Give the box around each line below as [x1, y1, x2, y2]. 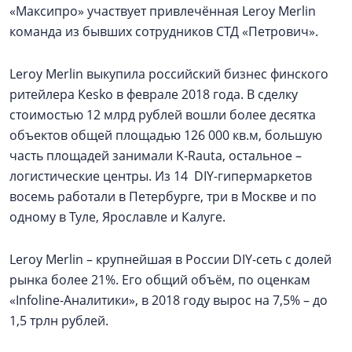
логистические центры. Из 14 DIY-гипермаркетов [9, 167, 312, 185]
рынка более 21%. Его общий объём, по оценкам [9, 271, 310, 288]
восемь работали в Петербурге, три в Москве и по [9, 188, 317, 205]
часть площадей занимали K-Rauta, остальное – [9, 147, 302, 164]
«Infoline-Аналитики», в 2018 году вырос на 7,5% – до [9, 291, 328, 309]
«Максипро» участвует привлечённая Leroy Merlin [9, 2, 316, 20]
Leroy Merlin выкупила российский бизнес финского [9, 65, 328, 82]
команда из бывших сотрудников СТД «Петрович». [9, 23, 321, 40]
